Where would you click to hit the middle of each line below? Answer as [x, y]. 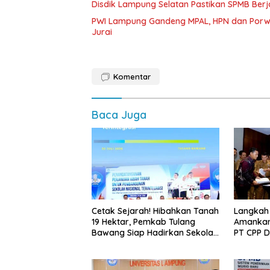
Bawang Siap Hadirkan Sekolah [155, 232]
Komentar [132, 76]
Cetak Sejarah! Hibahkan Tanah [155, 211]
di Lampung [115, 254]
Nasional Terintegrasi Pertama [153, 243]
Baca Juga [119, 115]
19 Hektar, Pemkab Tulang [143, 221]
